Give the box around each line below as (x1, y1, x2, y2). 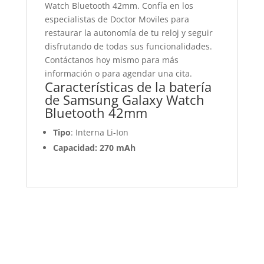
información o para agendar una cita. (44, 68, 192, 79)
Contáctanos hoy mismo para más (44, 54, 179, 65)
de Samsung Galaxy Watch (44, 91, 204, 108)
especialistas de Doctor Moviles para (44, 14, 189, 25)
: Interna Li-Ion (70, 127, 128, 138)
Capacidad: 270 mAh (52, 142, 136, 153)
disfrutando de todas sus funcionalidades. (44, 41, 212, 52)
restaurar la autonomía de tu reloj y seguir (44, 27, 213, 38)
